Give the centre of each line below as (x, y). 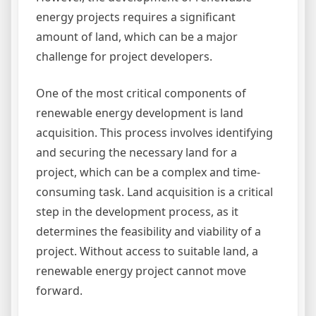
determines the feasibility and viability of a (148, 232)
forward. (59, 291)
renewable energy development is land (140, 113)
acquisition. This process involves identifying (154, 133)
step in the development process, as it (137, 212)
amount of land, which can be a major (137, 37)
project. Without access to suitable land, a (147, 251)
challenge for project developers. (124, 57)
